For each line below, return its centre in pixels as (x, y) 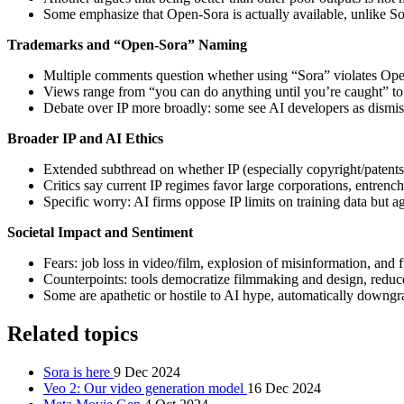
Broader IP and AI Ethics (85, 138)
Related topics (73, 333)
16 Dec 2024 (284, 388)
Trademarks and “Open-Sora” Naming (127, 44)
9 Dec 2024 (147, 372)
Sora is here (78, 372)
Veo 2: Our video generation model (145, 388)
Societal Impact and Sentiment (100, 232)
